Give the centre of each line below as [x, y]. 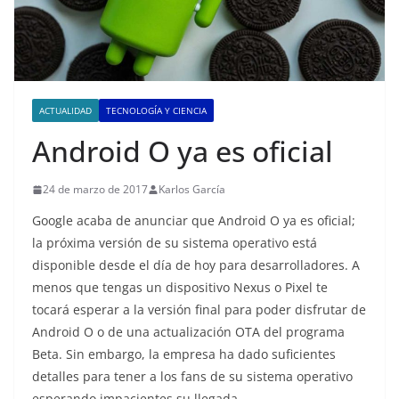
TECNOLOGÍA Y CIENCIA [156, 111]
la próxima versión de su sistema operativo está [175, 243]
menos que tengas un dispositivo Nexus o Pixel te [180, 288]
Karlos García [192, 190]
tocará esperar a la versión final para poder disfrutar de [199, 310]
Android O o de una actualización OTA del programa [188, 332]
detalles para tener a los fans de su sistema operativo [192, 377]
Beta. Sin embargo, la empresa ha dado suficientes [184, 354]
